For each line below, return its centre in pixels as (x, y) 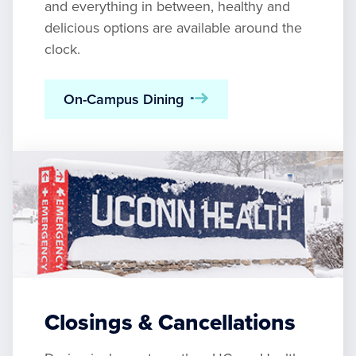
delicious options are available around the (173, 28)
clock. (62, 49)
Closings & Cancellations (170, 322)
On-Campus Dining (129, 99)
